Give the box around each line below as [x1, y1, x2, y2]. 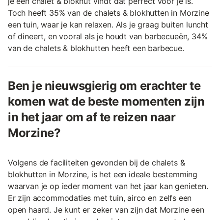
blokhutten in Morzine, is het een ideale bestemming [8, 169, 198, 179]
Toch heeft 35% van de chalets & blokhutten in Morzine [8, 7, 209, 18]
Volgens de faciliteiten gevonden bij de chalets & [8, 157, 185, 167]
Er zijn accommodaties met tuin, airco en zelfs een [8, 192, 192, 203]
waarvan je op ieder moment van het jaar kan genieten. [8, 181, 208, 191]
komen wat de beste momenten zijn [8, 94, 205, 109]
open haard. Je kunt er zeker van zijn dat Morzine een [8, 204, 204, 215]
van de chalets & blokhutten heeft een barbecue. [8, 43, 184, 53]
